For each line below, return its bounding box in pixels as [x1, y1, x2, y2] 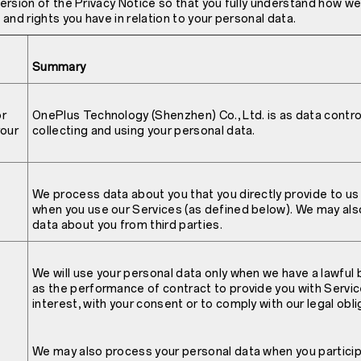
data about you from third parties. [32, 218, 222, 233]
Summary [32, 60, 86, 75]
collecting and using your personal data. [32, 124, 255, 139]
